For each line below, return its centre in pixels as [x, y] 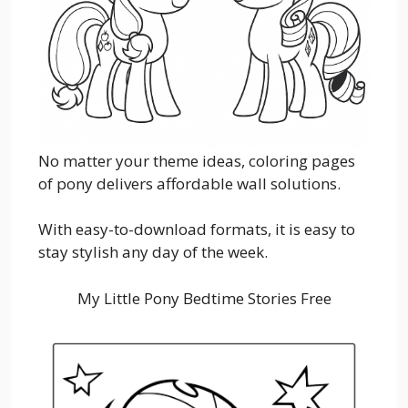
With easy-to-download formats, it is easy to [197, 229]
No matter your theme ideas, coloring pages [197, 160]
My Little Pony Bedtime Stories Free [204, 298]
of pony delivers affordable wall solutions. [189, 183]
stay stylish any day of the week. [153, 252]
